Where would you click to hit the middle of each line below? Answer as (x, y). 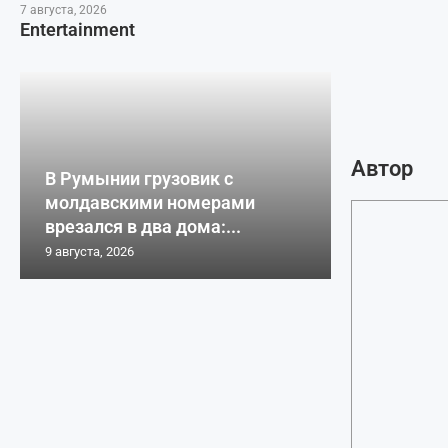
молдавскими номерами (150, 203)
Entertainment (77, 29)
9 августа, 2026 (89, 252)
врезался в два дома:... (143, 227)
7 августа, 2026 (63, 9)
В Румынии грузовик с (139, 179)
